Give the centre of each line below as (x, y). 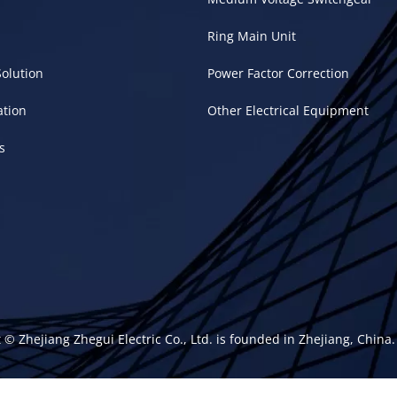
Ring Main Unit (252, 36)
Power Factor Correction (278, 73)
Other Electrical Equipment (288, 110)
